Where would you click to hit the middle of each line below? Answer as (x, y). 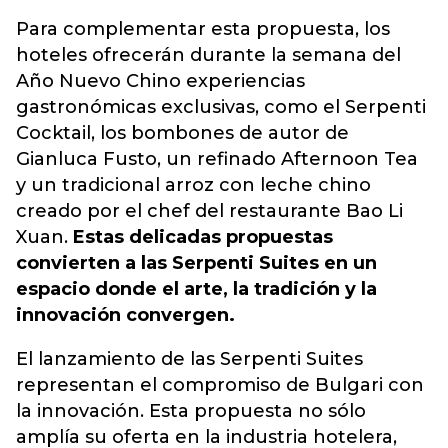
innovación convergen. (125, 315)
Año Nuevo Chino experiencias (160, 81)
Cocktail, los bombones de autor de (182, 133)
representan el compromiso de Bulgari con (220, 385)
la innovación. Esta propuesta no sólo (191, 411)
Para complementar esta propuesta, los (203, 29)
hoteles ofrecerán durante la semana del (208, 55)
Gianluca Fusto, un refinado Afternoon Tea (217, 159)
